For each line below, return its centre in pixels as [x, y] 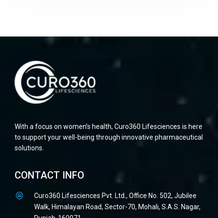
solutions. [29, 148]
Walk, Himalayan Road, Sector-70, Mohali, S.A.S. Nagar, [117, 207]
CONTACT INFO [49, 175]
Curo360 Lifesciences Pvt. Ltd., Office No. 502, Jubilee [115, 195]
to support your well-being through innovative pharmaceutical [109, 137]
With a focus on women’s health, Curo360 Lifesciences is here [109, 126]
